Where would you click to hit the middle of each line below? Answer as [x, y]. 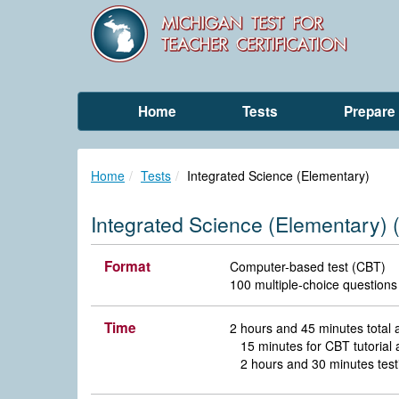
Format [127, 266]
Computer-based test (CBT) [308, 266]
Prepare [370, 111]
